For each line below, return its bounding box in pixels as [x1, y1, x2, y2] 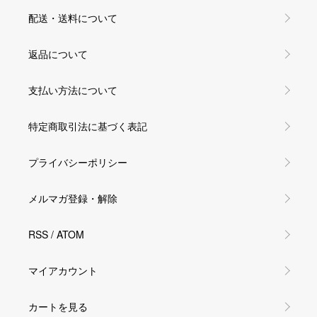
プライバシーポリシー [28, 154, 127, 169]
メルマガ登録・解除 [28, 190, 117, 205]
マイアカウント [28, 263, 98, 277]
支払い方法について [28, 82, 117, 97]
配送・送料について [28, 10, 117, 25]
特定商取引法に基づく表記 [28, 118, 147, 133]
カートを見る [28, 299, 88, 313]
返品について [28, 46, 88, 61]
